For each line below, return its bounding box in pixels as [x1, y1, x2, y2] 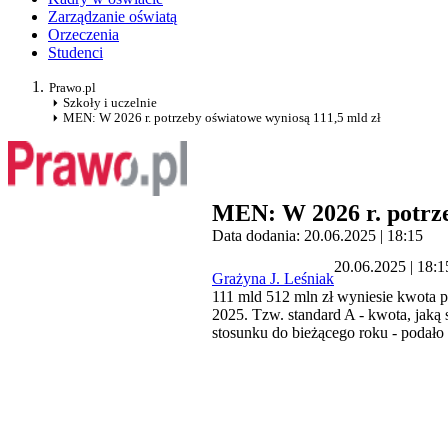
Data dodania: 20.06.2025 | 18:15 [212, 227, 423, 245]
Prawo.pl [49, 80, 96, 96]
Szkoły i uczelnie [63, 95, 157, 111]
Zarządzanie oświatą [48, 8, 177, 26]
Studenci [48, 44, 103, 62]
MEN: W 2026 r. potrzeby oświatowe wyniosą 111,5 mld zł [63, 110, 381, 126]
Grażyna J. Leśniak [212, 270, 334, 288]
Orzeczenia [48, 26, 119, 44]
